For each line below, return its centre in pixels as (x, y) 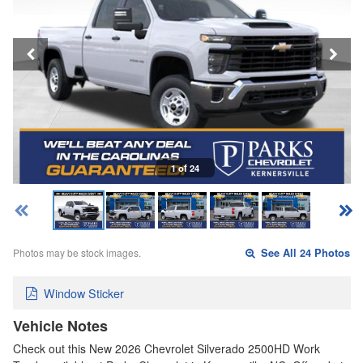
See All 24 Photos (304, 253)
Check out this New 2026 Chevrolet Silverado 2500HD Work (167, 348)
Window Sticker (84, 293)
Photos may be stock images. (77, 253)
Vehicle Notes (60, 325)
